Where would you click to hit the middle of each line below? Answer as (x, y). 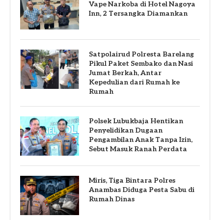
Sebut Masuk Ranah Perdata (138, 149)
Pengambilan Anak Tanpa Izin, (141, 139)
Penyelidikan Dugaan (126, 130)
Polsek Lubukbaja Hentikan (136, 121)
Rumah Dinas (112, 199)
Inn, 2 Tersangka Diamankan (138, 13)
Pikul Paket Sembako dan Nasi (141, 63)
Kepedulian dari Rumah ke (134, 82)
